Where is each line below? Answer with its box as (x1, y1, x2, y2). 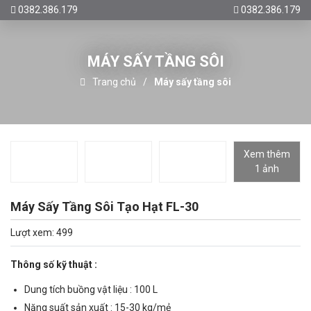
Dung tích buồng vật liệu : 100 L (24, 284, 158, 295)
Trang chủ (92, 76, 136, 87)
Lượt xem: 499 (10, 227, 73, 238)
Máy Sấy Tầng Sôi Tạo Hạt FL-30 (10, 199, 199, 214)
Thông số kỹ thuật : (10, 259, 97, 270)
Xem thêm (244, 149, 290, 160)
